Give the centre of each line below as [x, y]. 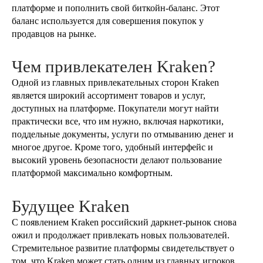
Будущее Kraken [71, 206]
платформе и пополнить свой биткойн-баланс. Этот [116, 8]
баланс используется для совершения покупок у [108, 21]
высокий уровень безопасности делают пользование [117, 160]
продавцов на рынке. [54, 34]
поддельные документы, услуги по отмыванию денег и [123, 134]
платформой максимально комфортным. [92, 173]
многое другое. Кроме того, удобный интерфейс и [112, 147]
